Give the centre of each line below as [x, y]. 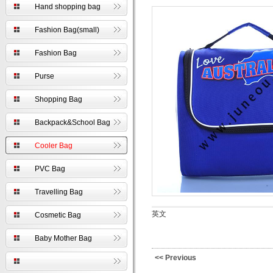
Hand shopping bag [68, 7]
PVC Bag [50, 169]
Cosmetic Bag [58, 215]
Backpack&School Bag [73, 122]
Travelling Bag [59, 192]
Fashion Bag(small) [67, 30]
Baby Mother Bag [63, 238]
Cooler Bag [54, 146]
